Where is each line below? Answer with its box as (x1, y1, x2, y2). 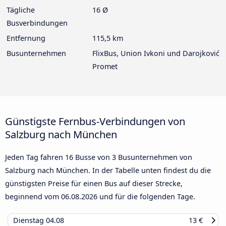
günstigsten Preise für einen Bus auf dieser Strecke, (5, 179, 183, 189)
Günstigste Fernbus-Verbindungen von (5, 114, 185, 129)
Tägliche (7, 5, 35, 15)
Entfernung (7, 33, 45, 43)
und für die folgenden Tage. (97, 192, 195, 202)
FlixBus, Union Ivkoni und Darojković (92, 48, 219, 59)
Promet (92, 62, 118, 72)
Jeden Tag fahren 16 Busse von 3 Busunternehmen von (5, 152, 192, 162)
